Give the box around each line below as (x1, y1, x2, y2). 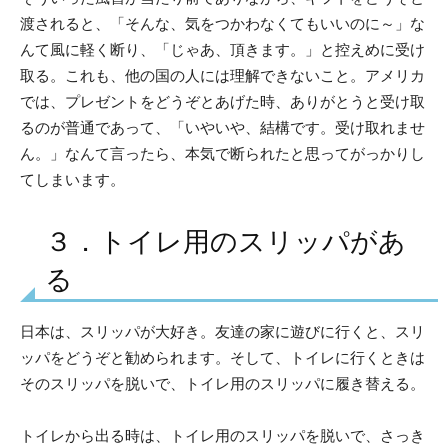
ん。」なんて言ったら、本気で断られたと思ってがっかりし (20, 143, 425, 163)
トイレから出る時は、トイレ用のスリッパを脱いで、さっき (20, 425, 425, 445)
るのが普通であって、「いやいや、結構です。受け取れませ (20, 117, 425, 137)
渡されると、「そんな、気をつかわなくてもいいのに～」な (20, 13, 425, 33)
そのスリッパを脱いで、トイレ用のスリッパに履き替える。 (20, 373, 425, 393)
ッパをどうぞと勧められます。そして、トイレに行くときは (20, 347, 425, 367)
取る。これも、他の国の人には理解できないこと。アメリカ (20, 65, 425, 85)
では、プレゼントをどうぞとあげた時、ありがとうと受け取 (20, 91, 425, 111)
